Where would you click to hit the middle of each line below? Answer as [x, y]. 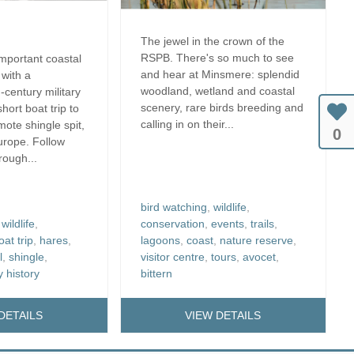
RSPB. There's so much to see [217, 57]
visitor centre [172, 256]
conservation [172, 223]
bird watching [173, 207]
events [227, 223]
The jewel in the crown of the [212, 41]
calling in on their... [187, 124]
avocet [259, 256]
